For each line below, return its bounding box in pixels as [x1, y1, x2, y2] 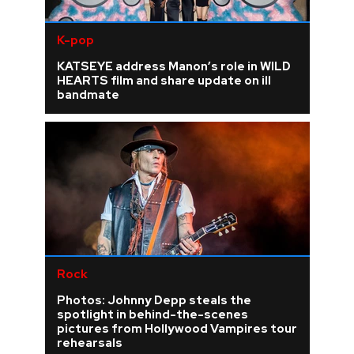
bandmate [56, 87, 119, 104]
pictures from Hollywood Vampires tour [56, 321, 297, 337]
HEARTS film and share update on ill [56, 73, 271, 89]
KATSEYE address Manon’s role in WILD [56, 58, 291, 75]
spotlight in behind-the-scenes [56, 307, 248, 323]
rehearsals [56, 335, 122, 352]
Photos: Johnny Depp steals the [56, 292, 251, 309]
